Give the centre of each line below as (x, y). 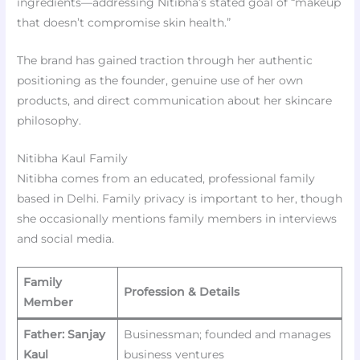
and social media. (66, 238)
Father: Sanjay (64, 334)
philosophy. (49, 121)
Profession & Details (181, 291)
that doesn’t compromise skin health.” (124, 23)
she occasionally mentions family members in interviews (177, 218)
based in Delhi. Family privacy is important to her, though (180, 198)
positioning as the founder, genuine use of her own (160, 81)
